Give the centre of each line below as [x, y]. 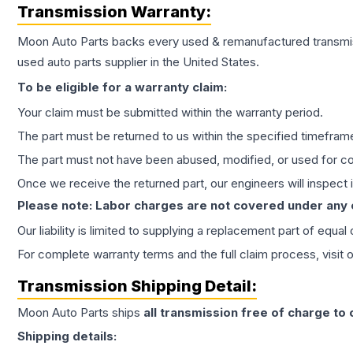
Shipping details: [67, 336]
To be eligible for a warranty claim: [122, 87]
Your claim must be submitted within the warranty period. [170, 113]
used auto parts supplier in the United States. [138, 62]
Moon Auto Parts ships [80, 313]
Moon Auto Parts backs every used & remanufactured [165, 42]
